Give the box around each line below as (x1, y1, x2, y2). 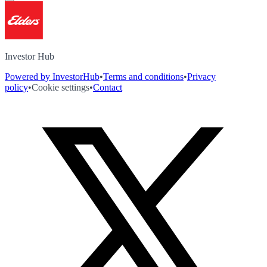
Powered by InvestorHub (5, 71, 100, 82)
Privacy (187, 71, 216, 82)
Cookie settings (32, 82, 89, 92)
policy (5, 82, 28, 92)
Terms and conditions (103, 71, 184, 82)
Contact (93, 82, 122, 92)
